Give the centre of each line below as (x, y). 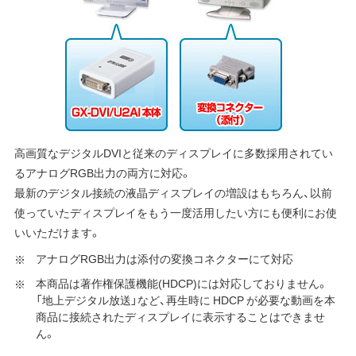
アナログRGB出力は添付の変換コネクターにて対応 (164, 258)
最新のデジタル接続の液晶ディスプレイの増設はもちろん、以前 (173, 192)
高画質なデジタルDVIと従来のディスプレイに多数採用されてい (173, 152)
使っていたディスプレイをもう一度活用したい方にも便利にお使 (175, 212)
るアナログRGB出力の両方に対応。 (103, 172)
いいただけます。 (57, 232)
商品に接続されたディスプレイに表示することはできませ (180, 316)
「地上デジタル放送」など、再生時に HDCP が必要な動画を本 (185, 299)
